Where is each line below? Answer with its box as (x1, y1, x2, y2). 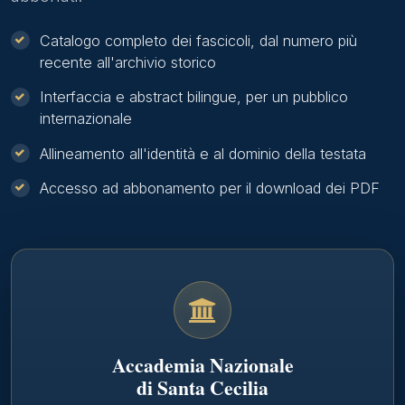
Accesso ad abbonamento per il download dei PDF (40, 178, 380, 197)
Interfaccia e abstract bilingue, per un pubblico (40, 88, 348, 107)
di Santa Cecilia (137, 373, 268, 402)
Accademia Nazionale (111, 351, 294, 380)
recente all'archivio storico (40, 52, 216, 71)
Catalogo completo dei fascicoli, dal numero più (40, 31, 357, 50)
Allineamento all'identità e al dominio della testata (40, 144, 366, 163)
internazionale (40, 109, 132, 128)
